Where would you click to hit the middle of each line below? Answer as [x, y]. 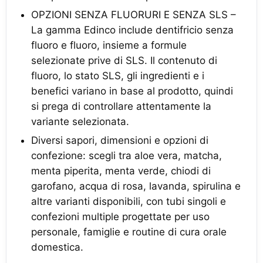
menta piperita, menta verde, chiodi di [121, 171]
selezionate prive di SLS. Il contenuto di [124, 60]
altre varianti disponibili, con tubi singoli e [129, 201]
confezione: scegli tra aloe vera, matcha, [127, 156]
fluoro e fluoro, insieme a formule [109, 45]
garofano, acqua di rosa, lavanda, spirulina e [136, 186]
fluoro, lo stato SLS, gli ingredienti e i [118, 76]
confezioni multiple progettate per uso [120, 217]
